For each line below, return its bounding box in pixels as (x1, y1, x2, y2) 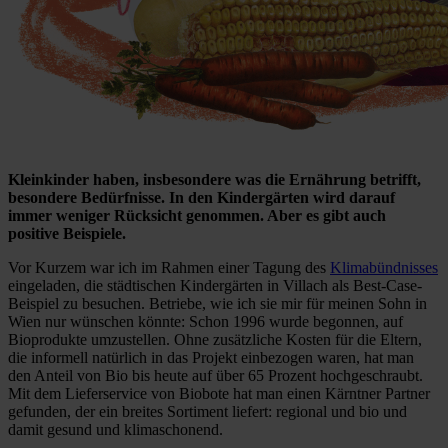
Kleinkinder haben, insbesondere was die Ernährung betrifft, (8, 170, 421, 188)
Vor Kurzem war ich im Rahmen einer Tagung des (8, 258, 330, 276)
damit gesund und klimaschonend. (8, 420, 223, 438)
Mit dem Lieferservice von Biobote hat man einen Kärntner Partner (8, 384, 430, 402)
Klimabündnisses (330, 258, 438, 276)
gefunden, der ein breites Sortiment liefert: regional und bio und (8, 402, 407, 420)
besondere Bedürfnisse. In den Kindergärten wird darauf (8, 188, 395, 206)
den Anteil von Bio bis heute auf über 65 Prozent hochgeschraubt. (8, 366, 423, 384)
